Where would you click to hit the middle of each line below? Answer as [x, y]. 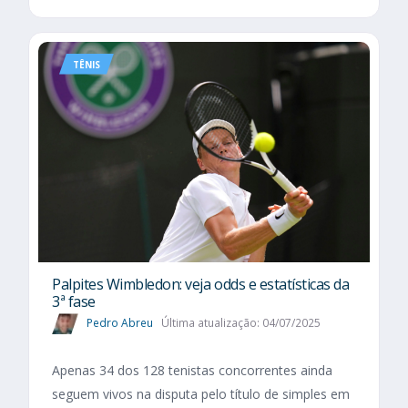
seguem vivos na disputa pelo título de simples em [201, 394]
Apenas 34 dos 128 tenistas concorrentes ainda [192, 371]
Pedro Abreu [120, 323]
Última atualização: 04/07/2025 [240, 323]
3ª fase [74, 302]
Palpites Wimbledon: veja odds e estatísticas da [201, 285]
